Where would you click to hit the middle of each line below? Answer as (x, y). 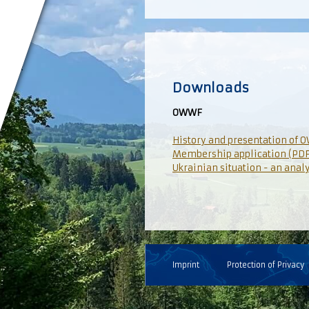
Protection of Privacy (266, 265)
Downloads (211, 88)
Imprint (186, 265)
